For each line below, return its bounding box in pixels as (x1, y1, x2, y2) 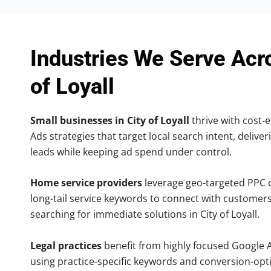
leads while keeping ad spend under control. (30, 145, 232, 158)
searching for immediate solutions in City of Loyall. (30, 207, 260, 221)
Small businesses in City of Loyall (30, 113, 189, 127)
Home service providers (30, 176, 142, 190)
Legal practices (30, 238, 102, 252)
